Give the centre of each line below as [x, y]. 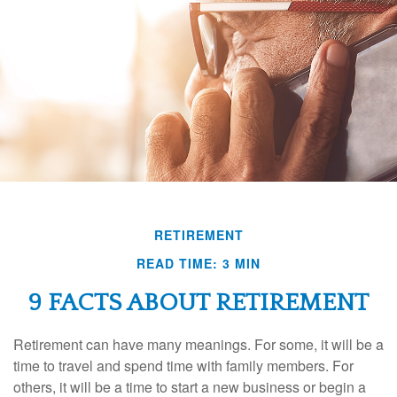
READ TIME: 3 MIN [198, 263]
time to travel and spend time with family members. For [183, 365]
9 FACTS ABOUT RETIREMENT [198, 302]
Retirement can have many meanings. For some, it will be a [198, 344]
